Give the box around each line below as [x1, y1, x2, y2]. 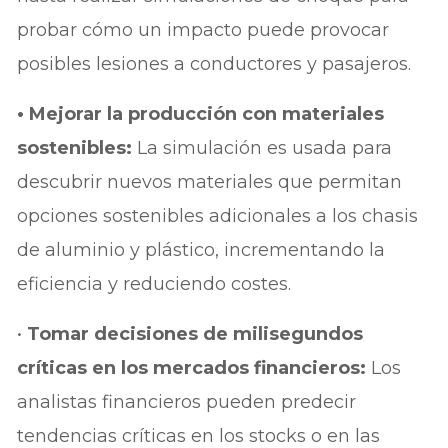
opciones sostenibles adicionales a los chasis [17, 204, 419, 227]
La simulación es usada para [137, 136, 393, 159]
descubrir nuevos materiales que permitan [17, 170, 403, 193]
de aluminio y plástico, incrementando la [17, 238, 386, 261]
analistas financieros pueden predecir [17, 390, 357, 413]
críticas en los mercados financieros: [17, 356, 367, 379]
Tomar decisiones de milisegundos [27, 322, 364, 345]
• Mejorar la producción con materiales [17, 102, 385, 125]
